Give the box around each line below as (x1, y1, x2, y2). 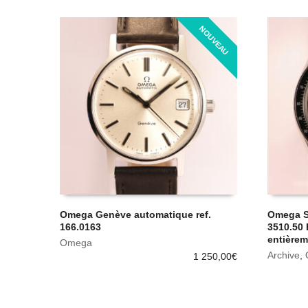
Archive (267, 249, 300, 261)
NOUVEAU (197, 23, 230, 57)
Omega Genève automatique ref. (60, 208, 211, 220)
